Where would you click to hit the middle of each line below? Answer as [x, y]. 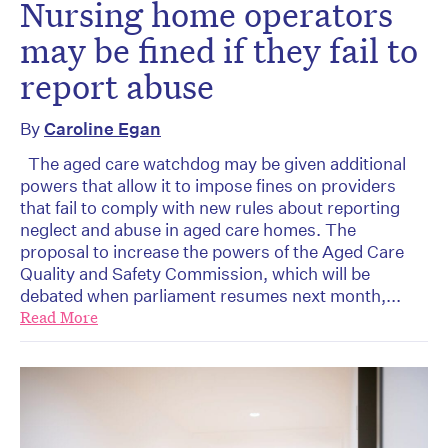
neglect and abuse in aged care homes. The [188, 230]
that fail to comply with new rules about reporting [210, 208]
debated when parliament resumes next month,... [210, 296]
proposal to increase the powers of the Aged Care [212, 252]
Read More [59, 318]
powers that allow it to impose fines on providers [208, 186]
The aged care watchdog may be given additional [213, 164]
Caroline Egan [102, 129]
